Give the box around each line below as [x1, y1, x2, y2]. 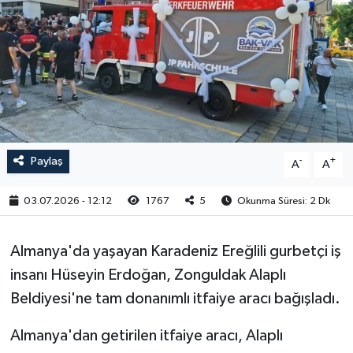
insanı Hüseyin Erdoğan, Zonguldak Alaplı [9, 266, 286, 283]
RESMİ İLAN [42, 21, 117, 35]
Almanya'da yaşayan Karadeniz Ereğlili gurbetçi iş [9, 243, 341, 259]
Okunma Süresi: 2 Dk [235, 195, 330, 206]
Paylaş [30, 154, 63, 167]
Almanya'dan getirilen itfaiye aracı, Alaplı [9, 327, 283, 344]
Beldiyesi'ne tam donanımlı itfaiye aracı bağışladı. [9, 290, 340, 307]
